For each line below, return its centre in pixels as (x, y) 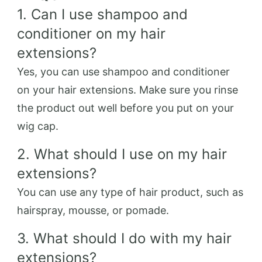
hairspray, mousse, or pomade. (93, 210)
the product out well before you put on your (125, 108)
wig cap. (38, 126)
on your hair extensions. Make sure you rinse (127, 90)
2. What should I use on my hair (122, 154)
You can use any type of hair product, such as (130, 192)
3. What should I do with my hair (124, 238)
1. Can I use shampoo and (102, 14)
